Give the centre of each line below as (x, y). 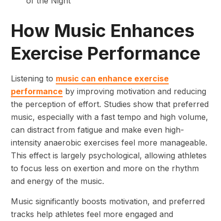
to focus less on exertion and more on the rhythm (105, 168)
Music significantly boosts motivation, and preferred (108, 202)
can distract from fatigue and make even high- (97, 130)
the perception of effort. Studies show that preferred (110, 104)
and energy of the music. (57, 181)
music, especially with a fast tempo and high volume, (110, 117)
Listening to (33, 79)
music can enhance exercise (112, 79)
